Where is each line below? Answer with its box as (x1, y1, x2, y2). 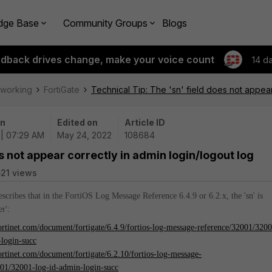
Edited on (57, 117, 98, 127)
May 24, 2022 (57, 130, 112, 140)
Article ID (124, 117, 165, 127)
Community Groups (63, 16, 148, 29)
